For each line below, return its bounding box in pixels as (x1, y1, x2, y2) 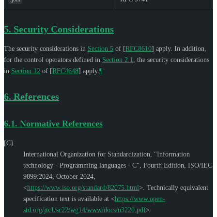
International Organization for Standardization (23, 150, 150, 158)
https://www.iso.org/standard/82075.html (27, 184, 139, 191)
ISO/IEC (188, 161, 212, 169)
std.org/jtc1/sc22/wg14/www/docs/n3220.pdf (23, 206, 146, 214)
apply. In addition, (154, 45, 206, 52)
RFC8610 (125, 45, 152, 52)
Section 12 (11, 67, 40, 75)
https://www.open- (115, 195, 165, 202)
